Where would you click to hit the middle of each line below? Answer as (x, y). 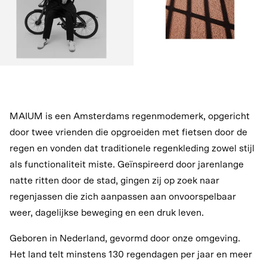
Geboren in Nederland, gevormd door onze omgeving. (125, 238)
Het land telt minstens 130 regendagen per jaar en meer (131, 254)
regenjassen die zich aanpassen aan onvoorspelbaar (123, 196)
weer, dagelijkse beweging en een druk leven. (107, 212)
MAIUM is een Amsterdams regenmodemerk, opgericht (130, 116)
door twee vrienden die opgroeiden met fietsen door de (128, 132)
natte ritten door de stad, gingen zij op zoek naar (114, 180)
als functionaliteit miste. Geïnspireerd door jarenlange (127, 164)
